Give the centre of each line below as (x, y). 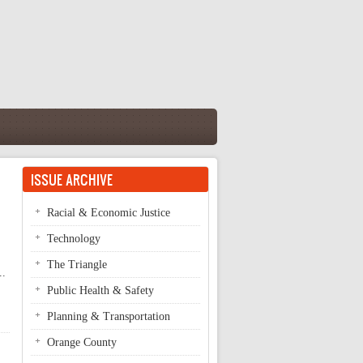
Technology (74, 239)
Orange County (82, 342)
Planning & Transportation (109, 316)
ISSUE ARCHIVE (72, 179)
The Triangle (77, 265)
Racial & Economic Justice (109, 213)
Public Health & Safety (100, 290)
